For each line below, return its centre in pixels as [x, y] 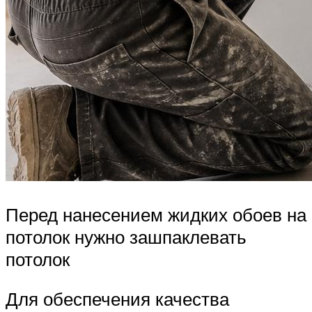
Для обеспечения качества [117, 299]
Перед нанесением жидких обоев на [156, 214]
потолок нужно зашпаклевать [126, 236]
